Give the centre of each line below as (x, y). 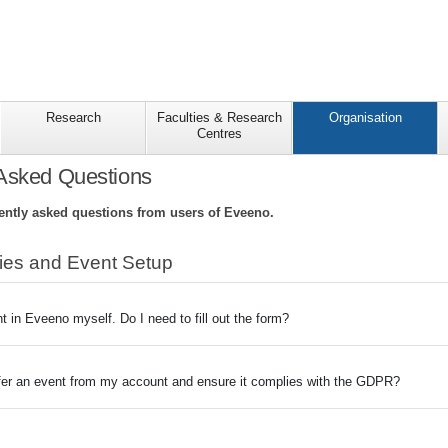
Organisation (365, 118)
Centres (219, 134)
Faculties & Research (219, 118)
